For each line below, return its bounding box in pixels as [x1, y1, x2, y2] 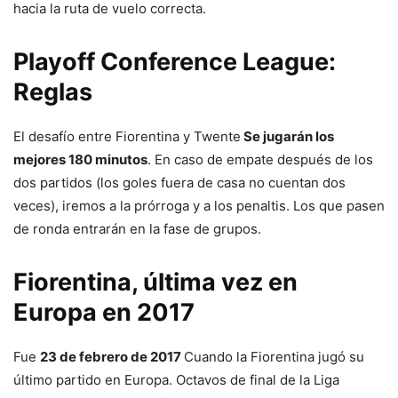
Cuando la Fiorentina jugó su [184, 347, 364, 365]
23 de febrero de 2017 [40, 347, 184, 365]
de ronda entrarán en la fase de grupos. [13, 219, 261, 237]
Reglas [13, 76, 92, 107]
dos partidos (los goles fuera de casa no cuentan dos [13, 173, 346, 191]
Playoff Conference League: [13, 46, 336, 76]
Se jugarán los [241, 127, 334, 145]
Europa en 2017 [13, 297, 195, 327]
